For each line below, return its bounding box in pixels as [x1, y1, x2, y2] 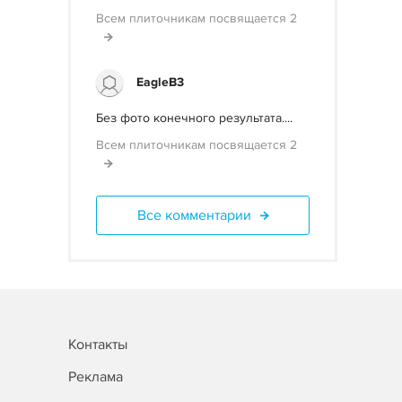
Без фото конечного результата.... [96, 110, 293, 126]
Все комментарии [136, 206, 251, 224]
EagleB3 [136, 74, 184, 90]
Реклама [68, 368, 123, 386]
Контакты [68, 336, 127, 354]
